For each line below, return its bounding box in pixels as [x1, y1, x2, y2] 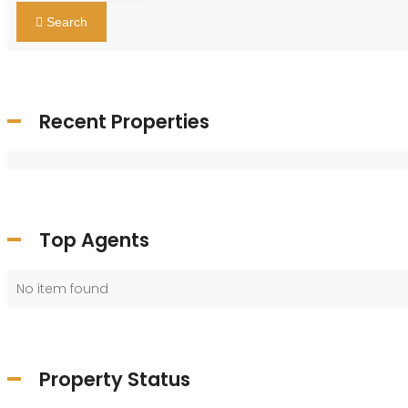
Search [46, 14, 87, 29]
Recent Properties [39, 107, 209, 135]
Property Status [39, 365, 190, 393]
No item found [16, 279, 108, 298]
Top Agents [39, 226, 149, 253]
